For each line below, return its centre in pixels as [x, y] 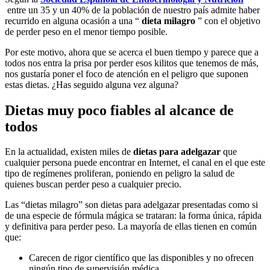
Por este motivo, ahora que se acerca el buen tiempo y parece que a [132, 52]
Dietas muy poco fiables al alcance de [119, 110]
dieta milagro [168, 20]
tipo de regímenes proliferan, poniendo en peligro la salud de [120, 174]
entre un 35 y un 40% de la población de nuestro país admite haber [132, 10]
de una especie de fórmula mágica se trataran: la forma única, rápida [133, 216]
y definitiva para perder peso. [61, 227]
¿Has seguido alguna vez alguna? [115, 84]
